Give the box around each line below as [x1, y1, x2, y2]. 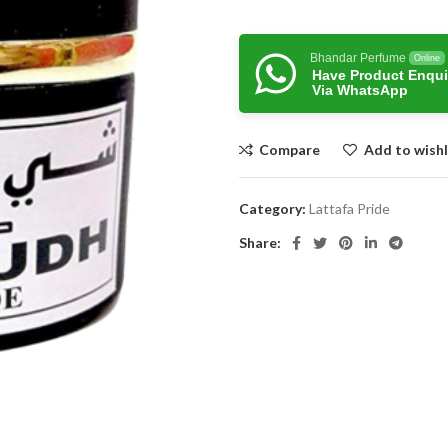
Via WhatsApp [312, 82, 408, 98]
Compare [259, 141, 321, 158]
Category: [239, 200, 306, 217]
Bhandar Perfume [310, 51, 406, 65]
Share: [239, 234, 281, 251]
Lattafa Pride [309, 200, 390, 217]
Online [414, 53, 440, 63]
